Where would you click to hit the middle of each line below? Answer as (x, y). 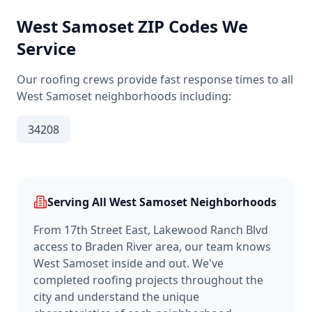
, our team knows (225, 247)
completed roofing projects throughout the (148, 280)
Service (46, 48)
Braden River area (132, 247)
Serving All (78, 202)
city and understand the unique (116, 297)
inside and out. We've (166, 263)
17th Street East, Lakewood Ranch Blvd (166, 230)
